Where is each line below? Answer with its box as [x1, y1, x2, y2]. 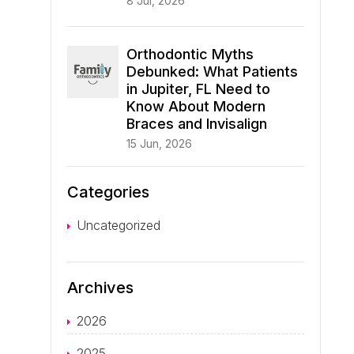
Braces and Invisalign [126, 115, 267, 132]
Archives [67, 277, 134, 297]
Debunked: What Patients [126, 62, 298, 80]
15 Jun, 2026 [126, 136, 192, 150]
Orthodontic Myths [126, 45, 254, 62]
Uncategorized [77, 217, 160, 233]
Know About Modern [126, 97, 265, 115]
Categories [67, 182, 149, 201]
